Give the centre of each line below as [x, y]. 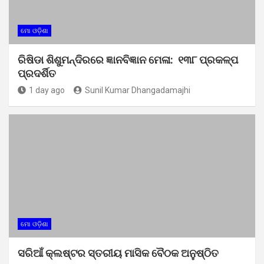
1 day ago [47, 90]
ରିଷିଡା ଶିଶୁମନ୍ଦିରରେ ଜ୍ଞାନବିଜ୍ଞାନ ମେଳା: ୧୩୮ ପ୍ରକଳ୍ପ [128, 60]
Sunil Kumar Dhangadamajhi [138, 90]
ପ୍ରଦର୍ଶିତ [37, 73]
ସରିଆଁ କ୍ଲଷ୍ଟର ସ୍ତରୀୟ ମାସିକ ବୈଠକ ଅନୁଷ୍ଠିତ [118, 253]
